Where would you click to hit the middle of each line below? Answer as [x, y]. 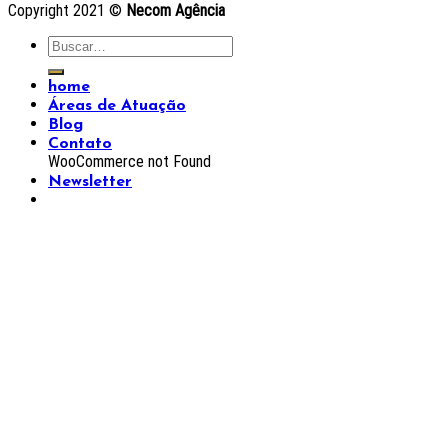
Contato [80, 144]
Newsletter [90, 182]
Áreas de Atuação [117, 106]
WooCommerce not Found [129, 162]
